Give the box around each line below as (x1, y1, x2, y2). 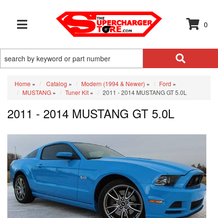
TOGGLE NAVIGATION (21, 26, 74, 34)
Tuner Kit (65, 88, 89, 96)
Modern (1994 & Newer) (81, 79, 145, 88)
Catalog (46, 79, 67, 88)
